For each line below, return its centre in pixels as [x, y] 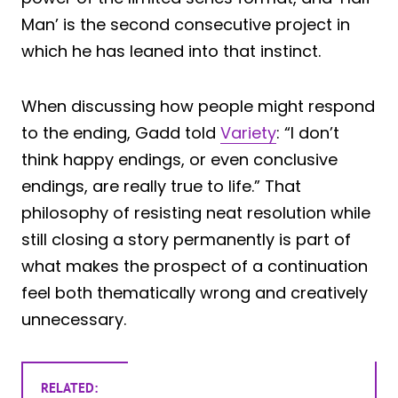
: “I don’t [308, 132]
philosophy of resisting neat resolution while [196, 212]
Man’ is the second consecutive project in [186, 24]
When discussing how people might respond [198, 106]
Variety [248, 132]
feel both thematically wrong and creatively [195, 292]
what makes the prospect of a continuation [195, 266]
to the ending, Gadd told [121, 132]
